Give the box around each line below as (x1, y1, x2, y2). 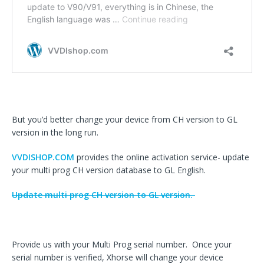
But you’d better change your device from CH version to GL (12, 114, 237, 126)
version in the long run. (12, 127, 98, 138)
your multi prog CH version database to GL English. (12, 164, 206, 176)
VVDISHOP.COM (12, 151, 74, 163)
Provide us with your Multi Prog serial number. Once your (12, 239, 232, 250)
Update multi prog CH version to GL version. (12, 189, 195, 201)
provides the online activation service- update (74, 151, 249, 163)
